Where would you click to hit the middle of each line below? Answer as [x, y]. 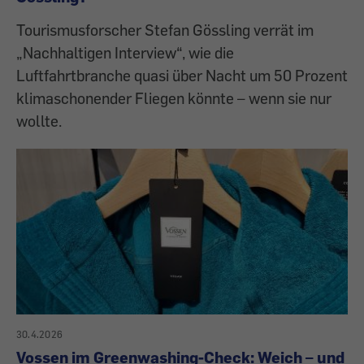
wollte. [39, 120]
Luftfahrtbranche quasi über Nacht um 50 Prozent [182, 75]
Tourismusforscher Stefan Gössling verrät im [165, 29]
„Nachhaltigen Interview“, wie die [125, 52]
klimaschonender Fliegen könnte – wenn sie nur [174, 97]
